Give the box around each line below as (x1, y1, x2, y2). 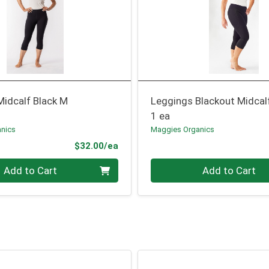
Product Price (117, 139, 178, 151)
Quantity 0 (150, 159, 198, 172)
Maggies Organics (151, 125, 215, 134)
